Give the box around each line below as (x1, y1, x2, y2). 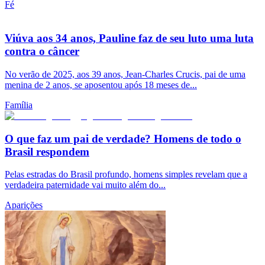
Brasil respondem (5, 145, 89, 158)
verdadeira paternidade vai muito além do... (5, 180, 166, 190)
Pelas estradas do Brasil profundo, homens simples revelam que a (5, 169, 247, 180)
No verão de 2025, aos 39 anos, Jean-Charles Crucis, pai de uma (5, 69, 245, 79)
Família (5, 99, 33, 110)
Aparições (5, 200, 43, 211)
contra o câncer (5, 45, 79, 58)
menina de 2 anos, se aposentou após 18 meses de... (5, 79, 197, 90)
